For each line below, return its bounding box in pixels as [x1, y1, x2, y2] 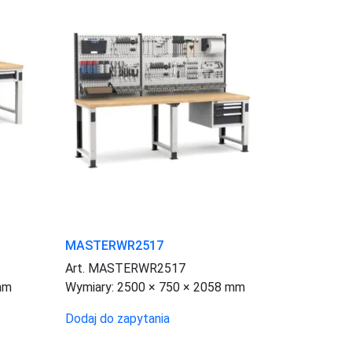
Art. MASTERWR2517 [65, 261, 186, 277]
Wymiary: [65, 280, 118, 295]
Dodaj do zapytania [65, 311, 170, 327]
